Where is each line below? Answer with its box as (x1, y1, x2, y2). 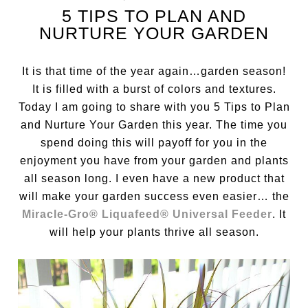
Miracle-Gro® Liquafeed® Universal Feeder (22, 208, 272, 220)
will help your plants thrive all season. (49, 226, 259, 238)
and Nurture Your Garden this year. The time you (21, 119, 287, 131)
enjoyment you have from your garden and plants (19, 155, 289, 166)
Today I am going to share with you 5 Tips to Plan (18, 101, 290, 113)
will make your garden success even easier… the (19, 190, 289, 202)
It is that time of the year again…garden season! (22, 65, 286, 77)
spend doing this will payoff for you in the (41, 137, 267, 148)
